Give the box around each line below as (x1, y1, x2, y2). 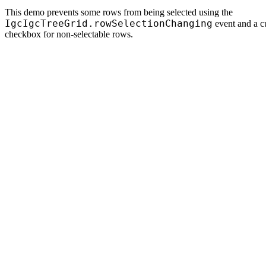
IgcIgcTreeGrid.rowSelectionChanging (5, 18, 213, 29)
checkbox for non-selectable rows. (5, 29, 133, 39)
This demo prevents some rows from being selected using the (5, 7, 233, 17)
